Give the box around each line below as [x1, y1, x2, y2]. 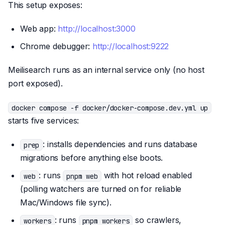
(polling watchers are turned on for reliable [20, 184, 182, 194]
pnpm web [66, 171, 98, 181]
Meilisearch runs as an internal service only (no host [8, 65, 204, 75]
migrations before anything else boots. [20, 153, 163, 163]
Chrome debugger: [20, 41, 93, 52]
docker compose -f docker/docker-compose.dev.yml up [12, 103, 208, 113]
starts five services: [8, 116, 79, 126]
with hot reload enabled [101, 170, 192, 181]
